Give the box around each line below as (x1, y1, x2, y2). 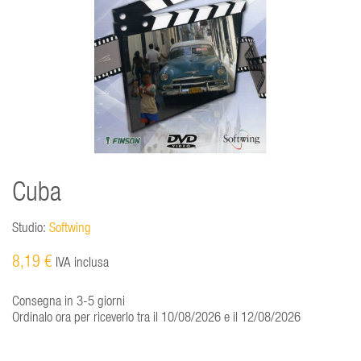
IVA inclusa (52, 256, 109, 271)
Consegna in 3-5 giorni (12, 295, 125, 309)
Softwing (49, 222, 91, 236)
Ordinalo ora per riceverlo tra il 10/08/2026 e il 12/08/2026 (12, 311, 301, 326)
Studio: (12, 222, 46, 236)
